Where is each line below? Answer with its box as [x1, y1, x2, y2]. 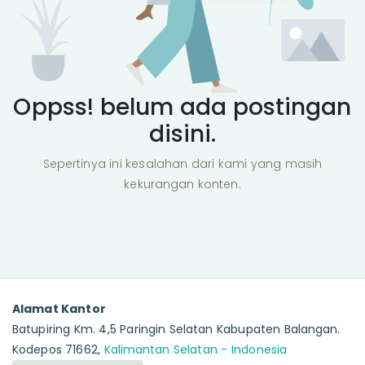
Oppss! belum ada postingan [13, 90, 352, 123]
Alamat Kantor [12, 301, 106, 318]
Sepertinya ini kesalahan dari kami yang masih [42, 156, 323, 173]
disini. [148, 117, 217, 150]
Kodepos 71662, [12, 341, 104, 358]
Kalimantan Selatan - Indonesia [103, 341, 288, 358]
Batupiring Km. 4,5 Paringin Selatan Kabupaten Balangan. [12, 321, 341, 338]
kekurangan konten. [124, 176, 241, 193]
